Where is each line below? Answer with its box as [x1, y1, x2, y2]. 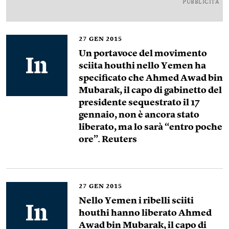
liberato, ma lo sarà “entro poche [79, 123, 222, 132]
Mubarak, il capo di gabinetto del [79, 86, 222, 95]
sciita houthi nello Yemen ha [79, 61, 206, 71]
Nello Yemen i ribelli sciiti [79, 196, 194, 205]
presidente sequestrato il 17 [79, 98, 200, 107]
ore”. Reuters [79, 135, 137, 144]
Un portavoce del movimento [79, 49, 207, 58]
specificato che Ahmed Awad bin [79, 74, 223, 83]
